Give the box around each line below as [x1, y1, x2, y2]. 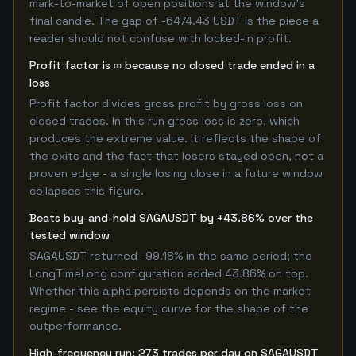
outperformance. [29, 319, 122, 333]
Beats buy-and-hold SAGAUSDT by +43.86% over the [29, 211, 313, 225]
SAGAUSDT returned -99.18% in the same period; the [29, 249, 312, 263]
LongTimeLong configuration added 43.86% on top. [29, 266, 308, 281]
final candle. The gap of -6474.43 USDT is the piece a [29, 14, 319, 28]
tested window [29, 228, 110, 242]
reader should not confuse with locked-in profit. [29, 31, 292, 45]
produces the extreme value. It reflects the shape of [29, 131, 321, 145]
